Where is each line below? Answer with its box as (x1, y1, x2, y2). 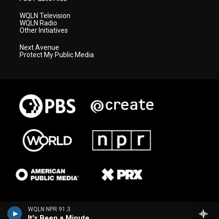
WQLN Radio (20, 19, 57, 27)
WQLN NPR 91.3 (28, 206, 70, 213)
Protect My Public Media (20, 51, 94, 59)
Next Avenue (20, 44, 59, 52)
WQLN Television (20, 12, 70, 20)
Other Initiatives (20, 26, 68, 35)
